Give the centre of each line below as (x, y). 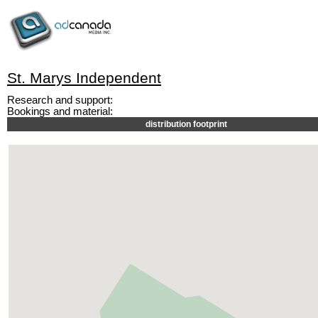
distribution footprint (186, 124)
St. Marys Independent (84, 78)
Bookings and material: (60, 111)
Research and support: (60, 100)
